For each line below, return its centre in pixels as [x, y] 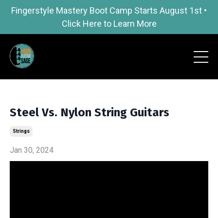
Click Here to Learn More [109, 24]
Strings [21, 131]
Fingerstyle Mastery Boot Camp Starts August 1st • [109, 10]
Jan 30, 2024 [32, 150]
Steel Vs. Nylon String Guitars [90, 112]
